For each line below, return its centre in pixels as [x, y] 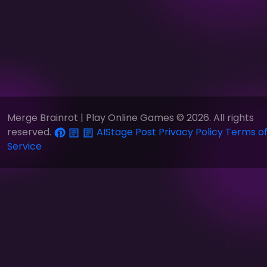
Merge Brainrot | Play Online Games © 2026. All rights [131, 117]
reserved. [30, 132]
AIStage [115, 132]
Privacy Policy [191, 132]
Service [24, 146]
